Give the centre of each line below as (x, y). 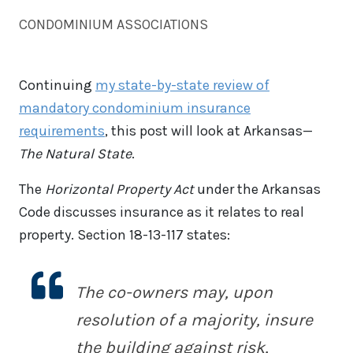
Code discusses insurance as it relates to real (162, 212)
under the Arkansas (257, 190)
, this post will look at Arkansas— (209, 131)
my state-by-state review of (182, 85)
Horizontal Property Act (119, 190)
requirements (62, 131)
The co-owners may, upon (174, 292)
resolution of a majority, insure (194, 320)
